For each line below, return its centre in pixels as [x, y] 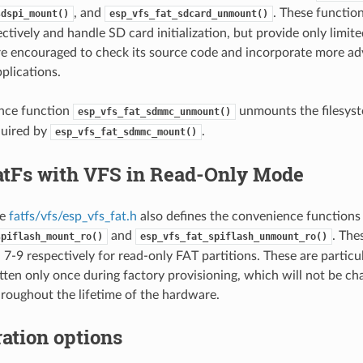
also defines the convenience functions [248, 216]
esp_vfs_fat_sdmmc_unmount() [154, 111]
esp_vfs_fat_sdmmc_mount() [126, 132]
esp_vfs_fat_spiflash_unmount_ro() [233, 236]
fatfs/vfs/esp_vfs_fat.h [73, 216]
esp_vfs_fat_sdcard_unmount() [188, 13]
